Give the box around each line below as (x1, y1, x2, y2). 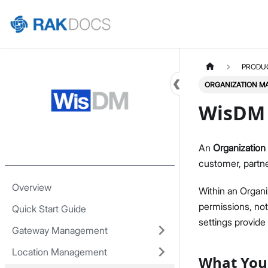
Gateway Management (12, 224, 108, 236)
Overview (12, 181, 51, 193)
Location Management (12, 246, 107, 258)
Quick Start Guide (12, 203, 86, 215)
